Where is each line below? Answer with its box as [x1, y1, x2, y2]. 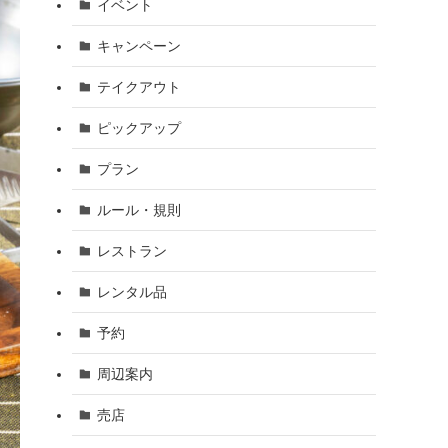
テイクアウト [96, 78, 181, 95]
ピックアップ [96, 119, 181, 136]
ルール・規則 [96, 201, 181, 218]
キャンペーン [96, 37, 181, 54]
